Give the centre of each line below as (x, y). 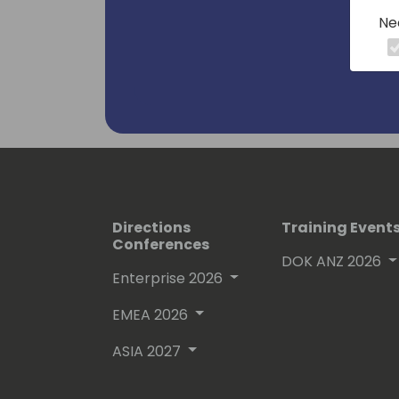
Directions (151, 228)
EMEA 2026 (150, 314)
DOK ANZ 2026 (331, 262)
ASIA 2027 (147, 351)
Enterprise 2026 (167, 279)
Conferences (161, 245)
